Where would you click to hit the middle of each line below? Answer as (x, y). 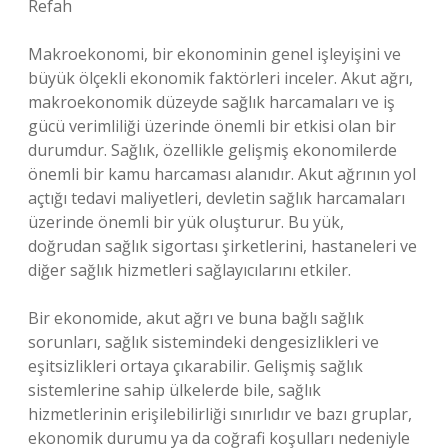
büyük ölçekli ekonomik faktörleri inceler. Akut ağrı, (220, 78)
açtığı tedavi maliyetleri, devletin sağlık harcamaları (216, 198)
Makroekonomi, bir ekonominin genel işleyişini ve (214, 54)
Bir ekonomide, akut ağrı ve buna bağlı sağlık (196, 318)
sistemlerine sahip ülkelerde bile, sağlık (174, 390)
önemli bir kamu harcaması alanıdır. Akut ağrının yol (222, 174)
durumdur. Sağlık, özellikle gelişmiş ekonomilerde (212, 150)
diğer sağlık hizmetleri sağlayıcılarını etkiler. (189, 270)
